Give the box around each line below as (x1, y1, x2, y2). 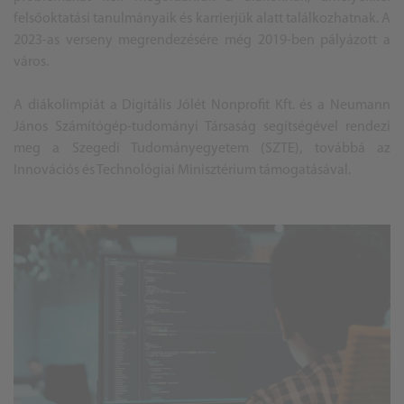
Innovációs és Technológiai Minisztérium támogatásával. (14, 163, 353, 178)
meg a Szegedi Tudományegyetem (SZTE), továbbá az (14, 142, 390, 156)
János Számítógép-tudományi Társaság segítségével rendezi (14, 120, 390, 134)
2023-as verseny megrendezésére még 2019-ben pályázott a (14, 33, 390, 48)
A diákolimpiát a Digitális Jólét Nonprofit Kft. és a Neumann (14, 98, 390, 113)
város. (14, 55, 51, 69)
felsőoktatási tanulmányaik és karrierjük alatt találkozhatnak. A (14, 12, 390, 26)
